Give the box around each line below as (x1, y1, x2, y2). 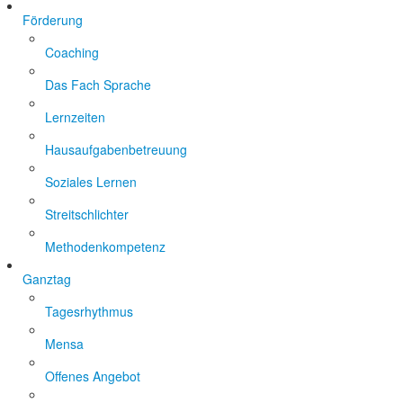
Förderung (22, 11, 83, 29)
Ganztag (22, 270, 71, 288)
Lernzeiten (45, 108, 105, 126)
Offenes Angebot (45, 367, 140, 385)
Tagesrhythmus (45, 302, 133, 320)
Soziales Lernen (45, 173, 137, 191)
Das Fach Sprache (45, 76, 151, 94)
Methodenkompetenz (45, 237, 166, 255)
